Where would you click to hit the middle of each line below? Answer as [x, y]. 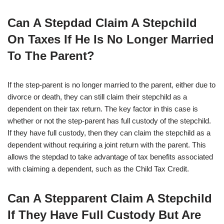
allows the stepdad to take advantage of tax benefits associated [110, 157]
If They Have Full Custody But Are [104, 215]
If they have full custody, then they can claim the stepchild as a [109, 133]
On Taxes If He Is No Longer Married [111, 39]
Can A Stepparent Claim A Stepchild [110, 198]
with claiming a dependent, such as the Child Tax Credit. [98, 169]
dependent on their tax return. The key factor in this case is [103, 109]
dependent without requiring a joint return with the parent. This [107, 145]
